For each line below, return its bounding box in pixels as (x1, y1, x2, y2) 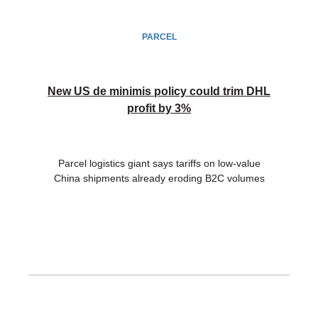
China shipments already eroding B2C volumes (53, 172, 265, 185)
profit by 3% (127, 102, 191, 115)
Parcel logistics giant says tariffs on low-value (57, 158, 261, 170)
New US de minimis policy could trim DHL (48, 85, 270, 98)
